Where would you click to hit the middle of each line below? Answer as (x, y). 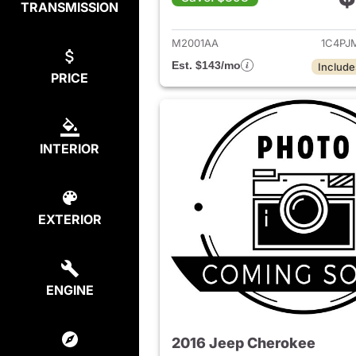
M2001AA (195, 43)
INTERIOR (70, 149)
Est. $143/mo (206, 66)
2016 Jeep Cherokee (244, 343)
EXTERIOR (70, 219)
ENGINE (70, 290)
